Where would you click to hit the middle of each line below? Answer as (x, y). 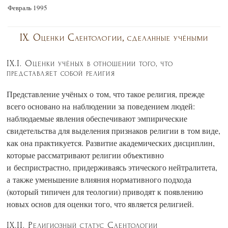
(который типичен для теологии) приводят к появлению (105, 191)
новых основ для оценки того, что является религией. (100, 204)
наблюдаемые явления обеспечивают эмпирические (97, 118)
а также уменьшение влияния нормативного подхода (99, 179)
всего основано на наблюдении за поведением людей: (101, 106)
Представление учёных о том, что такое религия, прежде (106, 94)
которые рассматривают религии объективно (85, 155)
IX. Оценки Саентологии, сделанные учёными (114, 37)
